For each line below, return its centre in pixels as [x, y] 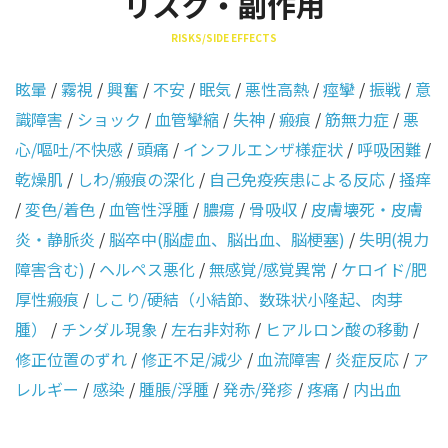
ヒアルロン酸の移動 [337, 329]
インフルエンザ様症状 [263, 149]
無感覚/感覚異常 [268, 269]
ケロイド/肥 [384, 269]
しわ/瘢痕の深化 [136, 179]
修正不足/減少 [192, 359]
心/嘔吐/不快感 [69, 149]
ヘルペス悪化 [147, 269]
